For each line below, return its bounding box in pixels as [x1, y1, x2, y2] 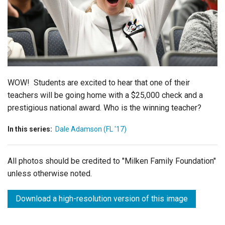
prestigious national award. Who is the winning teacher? [8, 102, 201, 113]
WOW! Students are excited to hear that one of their [8, 77, 190, 87]
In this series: [8, 125, 52, 133]
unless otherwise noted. [8, 168, 92, 178]
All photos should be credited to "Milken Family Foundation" [8, 156, 216, 166]
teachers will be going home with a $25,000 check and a [8, 90, 203, 100]
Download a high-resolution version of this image [16, 193, 188, 203]
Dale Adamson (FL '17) [55, 125, 127, 133]
